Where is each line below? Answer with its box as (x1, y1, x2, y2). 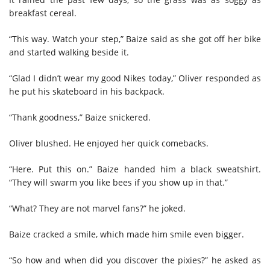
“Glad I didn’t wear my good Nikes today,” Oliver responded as (9, 72, 261, 84)
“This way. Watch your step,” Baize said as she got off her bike (9, 33, 261, 45)
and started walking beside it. (9, 46, 129, 58)
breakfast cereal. (9, 7, 77, 19)
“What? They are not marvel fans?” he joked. (9, 202, 186, 214)
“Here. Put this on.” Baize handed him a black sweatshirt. (9, 163, 261, 175)
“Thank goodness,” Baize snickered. (9, 111, 151, 123)
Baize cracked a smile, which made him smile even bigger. (9, 228, 246, 240)
